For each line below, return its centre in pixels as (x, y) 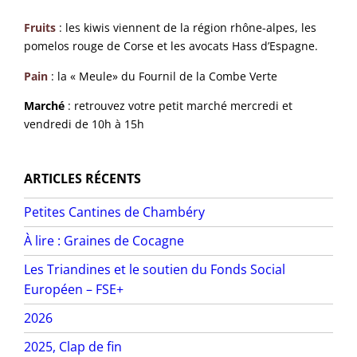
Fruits (40, 28)
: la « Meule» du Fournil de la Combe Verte (165, 76)
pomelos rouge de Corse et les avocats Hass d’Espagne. (171, 46)
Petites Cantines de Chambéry (115, 212)
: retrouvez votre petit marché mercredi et (179, 106)
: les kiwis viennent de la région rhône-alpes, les (188, 28)
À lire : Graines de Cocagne (104, 241)
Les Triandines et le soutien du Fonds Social (155, 270)
